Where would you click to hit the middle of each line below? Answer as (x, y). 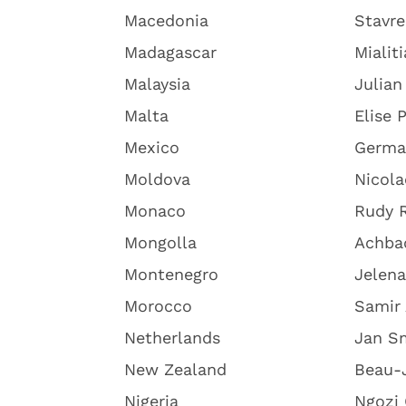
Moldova (157, 179)
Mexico (152, 147)
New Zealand (175, 369)
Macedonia (166, 20)
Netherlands (172, 338)
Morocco (158, 306)
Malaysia (157, 84)
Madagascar (170, 52)
